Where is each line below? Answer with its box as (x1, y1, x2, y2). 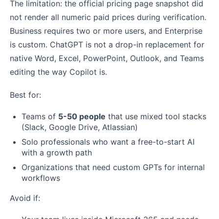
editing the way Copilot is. (10, 66, 107, 77)
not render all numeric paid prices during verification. (10, 12, 206, 22)
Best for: (10, 90, 41, 100)
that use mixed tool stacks (106, 111, 206, 122)
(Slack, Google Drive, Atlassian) (22, 122, 138, 132)
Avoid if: (10, 193, 40, 203)
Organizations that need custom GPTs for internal (22, 162, 205, 173)
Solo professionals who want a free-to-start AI (22, 137, 195, 147)
